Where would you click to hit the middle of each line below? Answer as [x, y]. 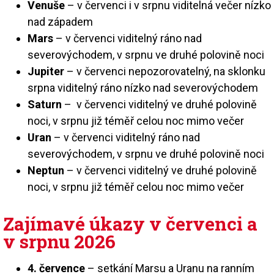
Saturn [45, 104]
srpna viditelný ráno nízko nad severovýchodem [143, 87]
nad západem [60, 21]
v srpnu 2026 [59, 241]
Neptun [46, 170]
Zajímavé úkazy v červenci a [130, 223]
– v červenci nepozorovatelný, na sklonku [165, 71]
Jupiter [46, 71]
